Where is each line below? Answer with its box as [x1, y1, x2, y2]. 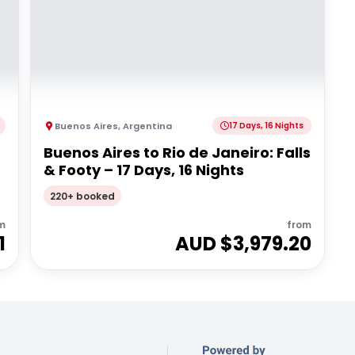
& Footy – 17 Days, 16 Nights [44, 160, 245, 180]
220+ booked [50, 189, 116, 203]
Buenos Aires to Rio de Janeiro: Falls [44, 143, 311, 162]
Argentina [123, 119, 173, 132]
